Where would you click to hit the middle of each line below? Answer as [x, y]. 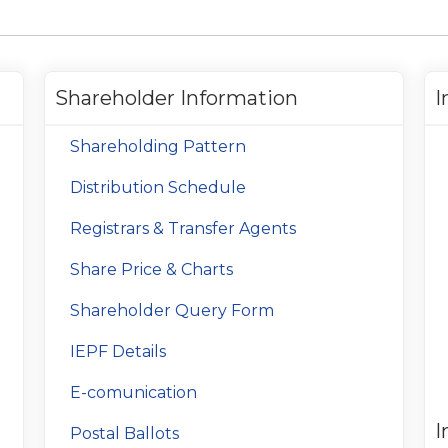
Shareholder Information [176, 98]
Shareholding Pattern [158, 146]
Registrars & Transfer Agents [183, 228]
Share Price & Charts [151, 269]
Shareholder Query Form [172, 310]
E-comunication [133, 392]
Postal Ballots [124, 433]
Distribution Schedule [158, 187]
